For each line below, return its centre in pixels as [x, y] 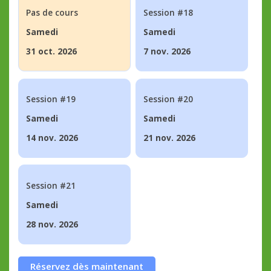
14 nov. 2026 [52, 137]
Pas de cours [52, 12]
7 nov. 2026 [167, 51]
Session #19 [51, 99]
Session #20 [168, 99]
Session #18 [168, 12]
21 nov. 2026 [169, 137]
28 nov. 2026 [52, 224]
